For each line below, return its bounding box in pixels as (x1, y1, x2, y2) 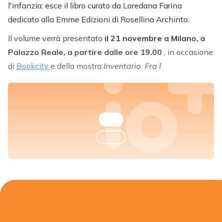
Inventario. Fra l (104, 60, 161, 71)
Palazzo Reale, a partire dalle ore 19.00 (8, 47, 164, 57)
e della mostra (51, 60, 104, 71)
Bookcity (16, 60, 51, 71)
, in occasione (164, 47, 213, 57)
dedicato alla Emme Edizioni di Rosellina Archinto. (8, 14, 189, 24)
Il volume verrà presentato (8, 33, 105, 43)
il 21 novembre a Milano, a (105, 33, 205, 43)
